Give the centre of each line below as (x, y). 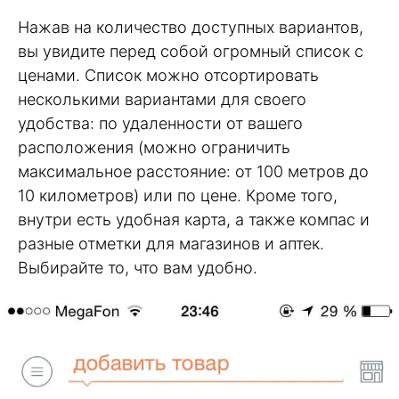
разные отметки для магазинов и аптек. (171, 243)
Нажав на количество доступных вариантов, (191, 27)
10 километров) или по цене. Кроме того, (178, 195)
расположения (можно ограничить (154, 147)
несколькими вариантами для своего (162, 99)
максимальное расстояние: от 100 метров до (193, 171)
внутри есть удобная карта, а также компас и (194, 219)
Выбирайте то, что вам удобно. (138, 267)
